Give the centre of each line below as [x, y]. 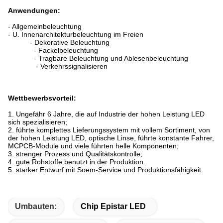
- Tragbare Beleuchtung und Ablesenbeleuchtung [98, 58]
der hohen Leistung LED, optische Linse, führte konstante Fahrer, [111, 138]
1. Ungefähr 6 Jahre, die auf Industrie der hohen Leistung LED [106, 114]
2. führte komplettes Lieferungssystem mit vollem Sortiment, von [109, 130]
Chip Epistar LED [113, 207]
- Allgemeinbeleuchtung [45, 27]
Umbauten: [36, 207]
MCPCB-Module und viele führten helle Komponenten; [93, 146]
